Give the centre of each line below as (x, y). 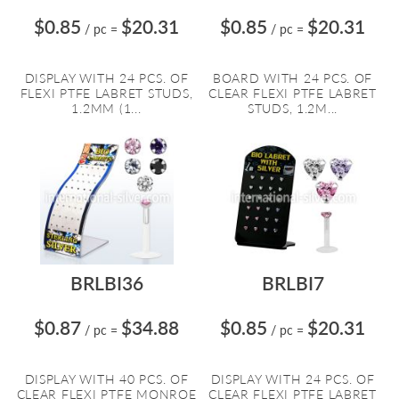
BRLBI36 (106, 283)
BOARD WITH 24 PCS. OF (293, 78)
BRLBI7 (293, 283)
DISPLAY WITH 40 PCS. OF (106, 379)
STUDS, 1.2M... (293, 108)
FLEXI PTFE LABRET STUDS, (106, 93)
